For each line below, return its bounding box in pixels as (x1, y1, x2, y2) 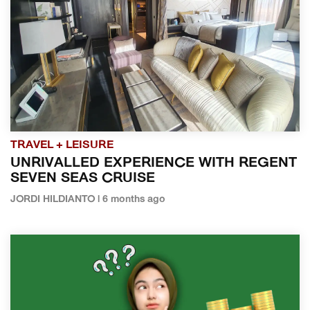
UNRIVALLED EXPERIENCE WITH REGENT (10, 156, 297, 171)
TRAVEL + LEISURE (10, 140, 113, 152)
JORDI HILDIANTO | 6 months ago (10, 194, 165, 206)
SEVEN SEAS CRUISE (10, 172, 155, 186)
